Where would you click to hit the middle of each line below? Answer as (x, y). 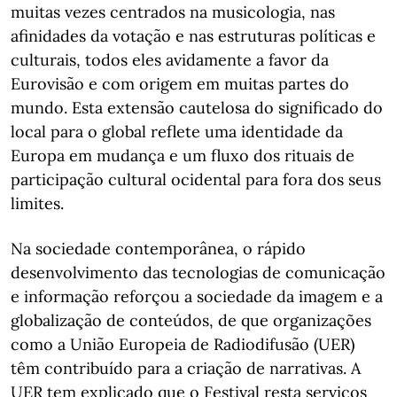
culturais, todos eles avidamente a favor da (170, 59)
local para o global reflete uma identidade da (177, 131)
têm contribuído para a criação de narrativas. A (186, 368)
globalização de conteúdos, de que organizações (191, 320)
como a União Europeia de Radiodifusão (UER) (183, 344)
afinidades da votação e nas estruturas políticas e (193, 35)
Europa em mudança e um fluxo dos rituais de (183, 155)
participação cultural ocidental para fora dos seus (196, 179)
